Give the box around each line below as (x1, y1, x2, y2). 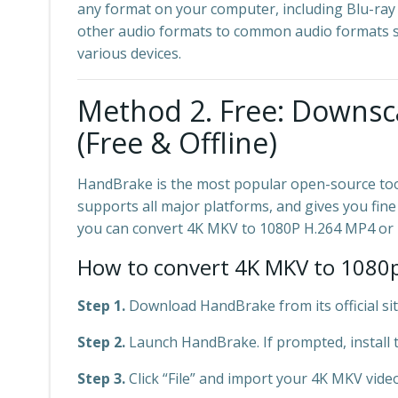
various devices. (77, 44, 181, 63)
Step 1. (77, 296, 125, 315)
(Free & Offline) (77, 123, 277, 162)
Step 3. (77, 369, 125, 388)
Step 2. (77, 332, 125, 352)
